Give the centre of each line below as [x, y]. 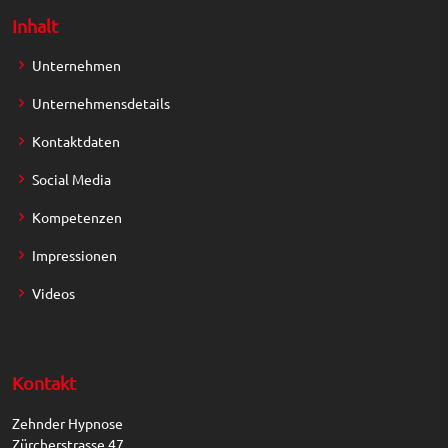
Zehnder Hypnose [67, 423]
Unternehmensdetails [101, 103]
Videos [53, 293]
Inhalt [35, 26]
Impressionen [74, 255]
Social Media [71, 179]
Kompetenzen [77, 217]
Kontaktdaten [76, 141]
